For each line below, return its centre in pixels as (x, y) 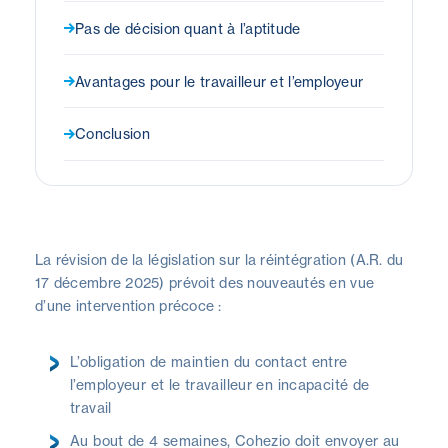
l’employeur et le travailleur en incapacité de (220, 384)
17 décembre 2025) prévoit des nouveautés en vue (205, 282)
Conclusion (112, 134)
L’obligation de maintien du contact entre (209, 361)
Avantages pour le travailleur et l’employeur (219, 81)
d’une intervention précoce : (128, 305)
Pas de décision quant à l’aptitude (188, 28)
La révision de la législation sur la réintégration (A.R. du (219, 259)
